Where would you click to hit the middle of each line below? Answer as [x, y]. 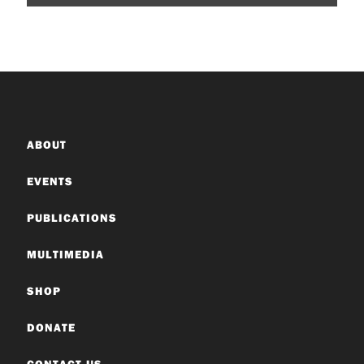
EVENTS [50, 181]
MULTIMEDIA [65, 254]
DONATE [51, 327]
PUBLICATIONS [71, 218]
